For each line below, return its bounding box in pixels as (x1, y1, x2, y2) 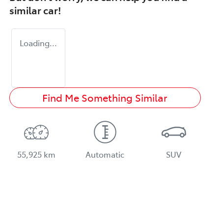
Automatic (85, 148, 125, 160)
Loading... (20, 37, 57, 48)
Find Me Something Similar (42, 90, 168, 104)
